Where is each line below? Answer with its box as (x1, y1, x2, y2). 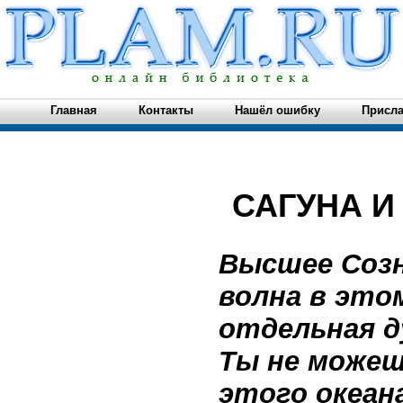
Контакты (139, 103, 193, 117)
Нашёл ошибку (235, 103, 320, 117)
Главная (50, 103, 97, 117)
